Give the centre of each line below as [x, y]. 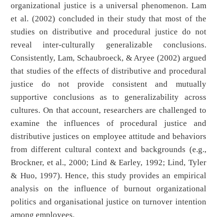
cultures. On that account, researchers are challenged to [108, 110]
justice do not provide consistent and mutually [108, 84]
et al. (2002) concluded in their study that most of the [108, 19]
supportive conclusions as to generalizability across [108, 97]
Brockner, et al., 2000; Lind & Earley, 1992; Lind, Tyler [108, 163]
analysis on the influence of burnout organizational [108, 189]
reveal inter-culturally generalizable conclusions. [108, 45]
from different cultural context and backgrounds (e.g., [108, 150]
